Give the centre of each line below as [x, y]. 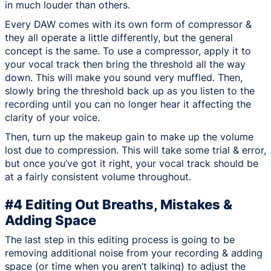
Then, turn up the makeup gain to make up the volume [129, 137]
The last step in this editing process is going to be [120, 239]
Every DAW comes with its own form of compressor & [128, 24]
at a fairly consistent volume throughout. [98, 177]
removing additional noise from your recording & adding [134, 253]
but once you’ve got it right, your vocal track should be [132, 164]
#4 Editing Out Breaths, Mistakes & [119, 204]
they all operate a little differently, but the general [119, 38]
